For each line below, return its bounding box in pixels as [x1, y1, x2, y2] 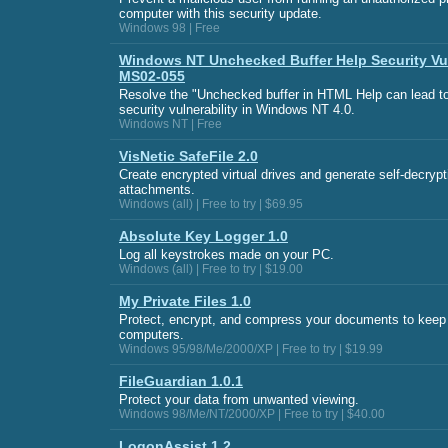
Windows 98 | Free [119, 21, 220, 35]
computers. [119, 327, 184, 342]
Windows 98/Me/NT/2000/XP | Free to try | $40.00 [119, 407, 385, 421]
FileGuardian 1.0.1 [119, 373, 243, 389]
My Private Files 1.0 [119, 293, 251, 309]
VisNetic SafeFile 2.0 [119, 148, 258, 164]
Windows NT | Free [119, 117, 222, 131]
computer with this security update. [119, 6, 322, 21]
